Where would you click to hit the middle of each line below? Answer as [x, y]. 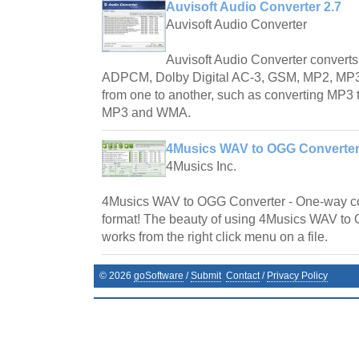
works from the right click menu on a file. [215, 236]
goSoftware [159, 275]
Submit [206, 275]
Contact [243, 275]
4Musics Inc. [201, 166]
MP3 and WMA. [146, 112]
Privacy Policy [297, 275]
